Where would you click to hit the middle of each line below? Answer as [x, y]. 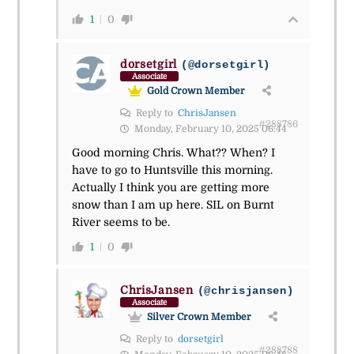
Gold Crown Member [196, 90]
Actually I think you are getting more [170, 187]
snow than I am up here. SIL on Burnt [173, 204]
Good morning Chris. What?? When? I [173, 152]
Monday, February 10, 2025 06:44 [209, 128]
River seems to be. [121, 222]
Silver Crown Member [199, 316]
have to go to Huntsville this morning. [172, 169]
